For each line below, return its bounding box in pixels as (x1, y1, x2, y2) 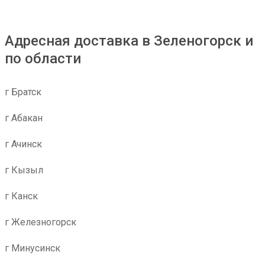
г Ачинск (5, 138, 42, 150)
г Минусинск (5, 243, 60, 254)
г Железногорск (5, 216, 76, 228)
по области (5, 50, 81, 67)
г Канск (5, 190, 38, 202)
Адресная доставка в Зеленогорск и (5, 33, 253, 49)
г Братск (5, 86, 41, 98)
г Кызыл (5, 164, 43, 176)
